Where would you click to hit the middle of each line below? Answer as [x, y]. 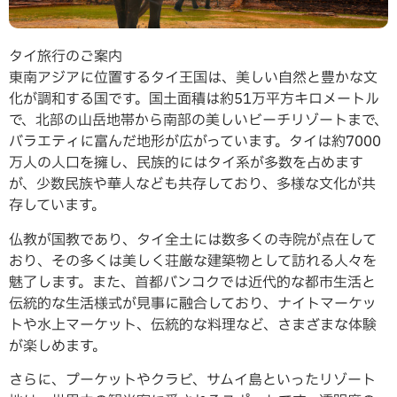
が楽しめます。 [58, 346]
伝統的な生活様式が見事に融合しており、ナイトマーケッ [193, 304]
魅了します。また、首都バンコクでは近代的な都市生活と [192, 282]
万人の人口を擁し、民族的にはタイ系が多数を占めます [186, 163]
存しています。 [57, 206]
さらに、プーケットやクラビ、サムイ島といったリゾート [192, 381]
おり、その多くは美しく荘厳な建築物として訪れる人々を [193, 261]
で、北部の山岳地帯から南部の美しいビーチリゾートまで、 [198, 121]
